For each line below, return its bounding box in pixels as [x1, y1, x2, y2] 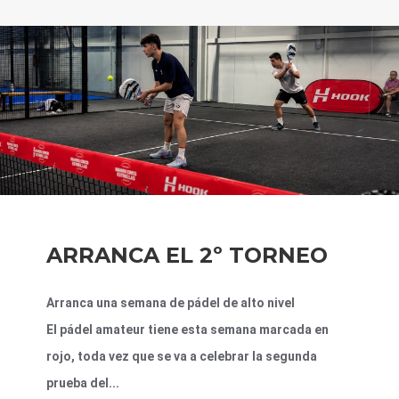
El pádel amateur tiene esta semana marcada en [46, 322, 329, 338]
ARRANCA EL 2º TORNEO [46, 242, 328, 269]
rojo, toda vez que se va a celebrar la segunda [46, 349, 317, 364]
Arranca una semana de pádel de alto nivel [46, 296, 295, 311]
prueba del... [46, 376, 119, 391]
